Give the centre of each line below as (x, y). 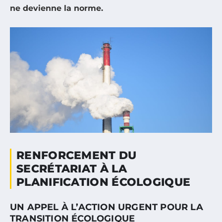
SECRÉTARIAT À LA (72, 168)
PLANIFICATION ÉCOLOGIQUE (104, 182)
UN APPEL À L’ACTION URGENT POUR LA (107, 207)
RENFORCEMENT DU (77, 155)
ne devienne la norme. (56, 8)
